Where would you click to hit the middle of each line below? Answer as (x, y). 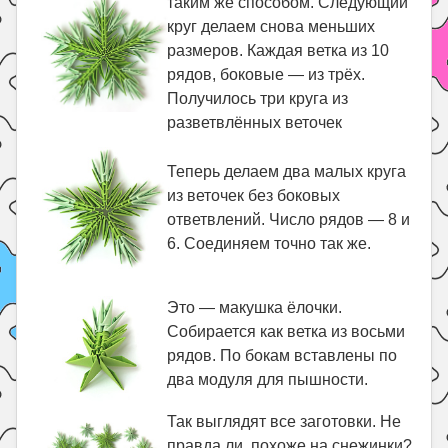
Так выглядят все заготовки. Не (284, 421)
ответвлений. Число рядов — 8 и (289, 219)
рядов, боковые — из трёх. (266, 74)
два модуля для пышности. (268, 379)
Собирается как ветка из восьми (286, 331)
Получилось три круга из (258, 98)
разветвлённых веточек (255, 122)
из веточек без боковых (254, 195)
